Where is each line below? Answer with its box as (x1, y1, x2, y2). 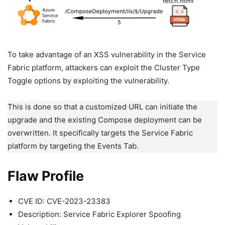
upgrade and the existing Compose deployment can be (8, 115, 202, 125)
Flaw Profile (8, 168, 84, 185)
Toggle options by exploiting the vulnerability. (8, 76, 171, 86)
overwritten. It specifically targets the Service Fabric (8, 128, 193, 138)
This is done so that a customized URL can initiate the (8, 102, 197, 112)
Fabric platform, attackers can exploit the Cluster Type (8, 63, 200, 73)
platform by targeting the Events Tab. (8, 141, 139, 151)
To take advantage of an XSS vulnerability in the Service (8, 50, 206, 60)
